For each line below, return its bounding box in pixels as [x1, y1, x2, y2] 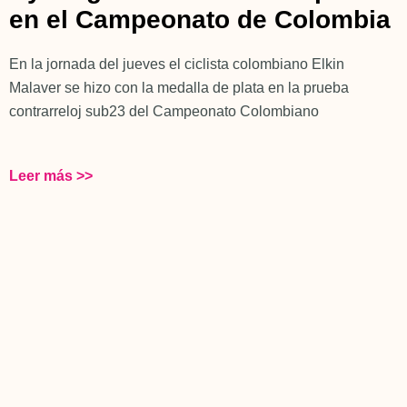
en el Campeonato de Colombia [9, 5, 391, 35]
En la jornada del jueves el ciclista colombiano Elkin [9, 56, 344, 73]
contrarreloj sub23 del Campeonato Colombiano [9, 104, 319, 120]
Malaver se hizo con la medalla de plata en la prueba [9, 80, 349, 96]
